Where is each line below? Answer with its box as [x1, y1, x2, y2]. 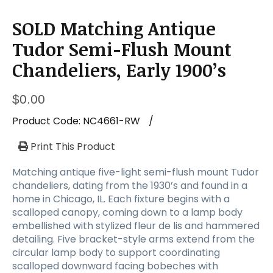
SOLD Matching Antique [12, 16, 216, 40]
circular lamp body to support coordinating [12, 245, 220, 260]
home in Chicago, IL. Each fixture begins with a [12, 191, 230, 206]
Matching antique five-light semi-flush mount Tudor [12, 165, 259, 179]
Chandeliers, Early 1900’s [12, 57, 226, 82]
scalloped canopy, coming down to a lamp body [12, 205, 243, 219]
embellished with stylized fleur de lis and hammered [12, 218, 260, 233]
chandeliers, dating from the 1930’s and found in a [12, 178, 247, 193]
